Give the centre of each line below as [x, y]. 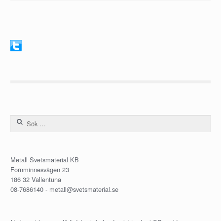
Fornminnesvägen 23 [39, 170]
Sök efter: [25, 120]
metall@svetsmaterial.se [84, 189]
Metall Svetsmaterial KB [44, 160]
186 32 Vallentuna [36, 180]
